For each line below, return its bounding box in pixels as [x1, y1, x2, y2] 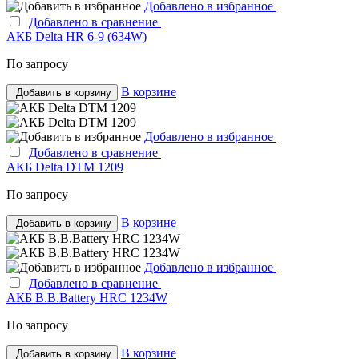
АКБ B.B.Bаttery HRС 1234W [6, 291, 167, 305]
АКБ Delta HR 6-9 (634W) [6, 30, 147, 44]
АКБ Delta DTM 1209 [6, 160, 123, 175]
